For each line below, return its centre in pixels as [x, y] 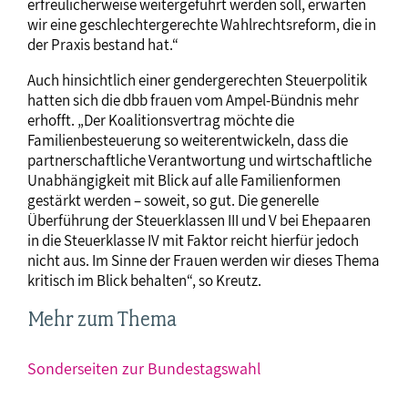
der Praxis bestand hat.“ [103, 45]
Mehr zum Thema [102, 319]
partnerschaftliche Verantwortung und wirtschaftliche [199, 161]
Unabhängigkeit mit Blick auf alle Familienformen [184, 181]
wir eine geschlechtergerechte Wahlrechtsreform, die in [202, 25]
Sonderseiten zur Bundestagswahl [144, 368]
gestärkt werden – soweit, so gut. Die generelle [173, 201]
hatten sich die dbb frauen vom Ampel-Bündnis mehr [193, 101]
